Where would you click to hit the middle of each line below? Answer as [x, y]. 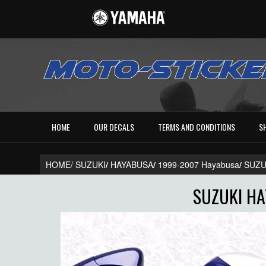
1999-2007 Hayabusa [199, 165]
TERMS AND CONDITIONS [197, 127]
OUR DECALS [114, 127]
